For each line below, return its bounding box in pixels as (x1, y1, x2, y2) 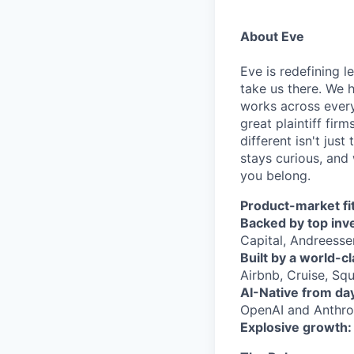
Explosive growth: (240, 319, 352, 335)
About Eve (240, 28, 304, 44)
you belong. (240, 168, 311, 183)
